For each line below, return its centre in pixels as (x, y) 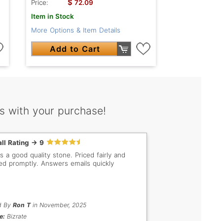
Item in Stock (52, 17)
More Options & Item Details (75, 30)
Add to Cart (75, 49)
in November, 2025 (58, 205)
